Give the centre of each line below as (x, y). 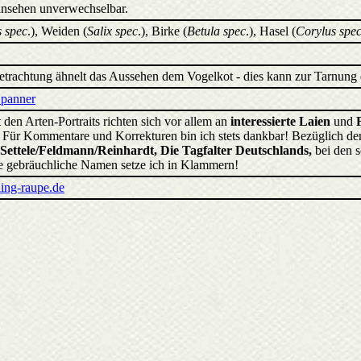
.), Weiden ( (57, 31)
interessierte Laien (280, 121)
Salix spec (112, 31)
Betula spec (216, 31)
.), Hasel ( (271, 31)
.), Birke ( (162, 31)
